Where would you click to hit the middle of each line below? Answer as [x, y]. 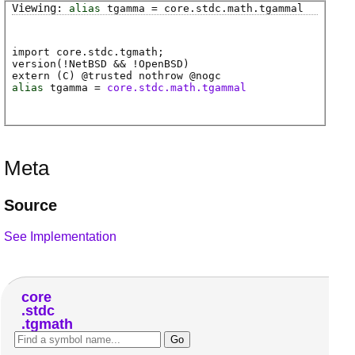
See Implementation [60, 236]
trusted [110, 76]
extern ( [37, 76]
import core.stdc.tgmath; [88, 52]
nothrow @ [164, 76]
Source [31, 205]
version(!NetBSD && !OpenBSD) [101, 64]
